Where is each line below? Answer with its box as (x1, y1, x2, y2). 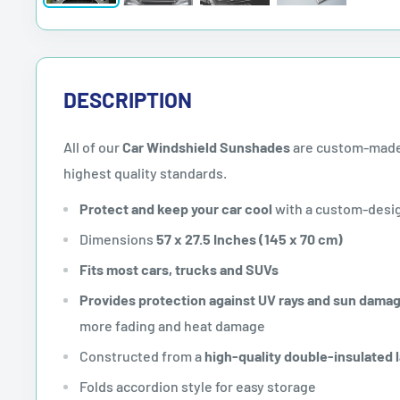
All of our (63, 137, 122, 155)
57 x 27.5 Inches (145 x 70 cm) (156, 229, 343, 247)
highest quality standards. (63, 163, 227, 181)
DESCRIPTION (63, 86, 192, 112)
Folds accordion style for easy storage (79, 377, 316, 395)
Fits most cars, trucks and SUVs (79, 260, 279, 278)
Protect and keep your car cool (79, 199, 272, 217)
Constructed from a (79, 346, 204, 364)
